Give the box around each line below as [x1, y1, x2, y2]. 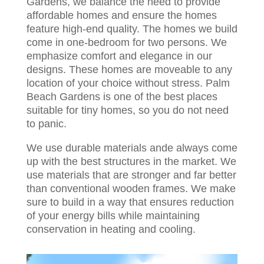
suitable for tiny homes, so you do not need [26, 104, 229, 117]
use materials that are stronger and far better [26, 169, 236, 181]
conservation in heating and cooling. [26, 223, 196, 236]
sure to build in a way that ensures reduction [26, 196, 234, 209]
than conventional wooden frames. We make [26, 183, 236, 195]
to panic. [26, 118, 70, 130]
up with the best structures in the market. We [26, 156, 236, 168]
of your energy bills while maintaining [26, 210, 200, 222]
